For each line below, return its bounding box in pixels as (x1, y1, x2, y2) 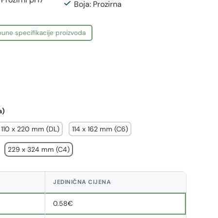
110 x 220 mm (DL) (1, 125, 60, 133)
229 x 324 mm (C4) (8, 145, 70, 154)
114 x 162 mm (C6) (72, 125, 128, 133)
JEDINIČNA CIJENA (53, 178, 111, 186)
